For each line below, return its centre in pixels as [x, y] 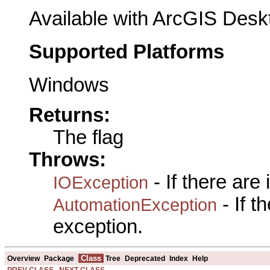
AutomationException [135, 205]
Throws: [67, 160]
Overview [24, 259]
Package [59, 259]
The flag [88, 138]
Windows [69, 85]
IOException [101, 183]
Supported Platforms [127, 52]
